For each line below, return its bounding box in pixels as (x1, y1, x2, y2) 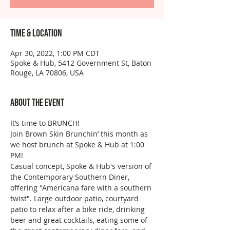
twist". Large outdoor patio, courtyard (10, 194, 141, 203)
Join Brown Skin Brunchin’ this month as (10, 129, 150, 139)
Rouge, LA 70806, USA (10, 68, 84, 78)
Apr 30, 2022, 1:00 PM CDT (10, 48, 100, 58)
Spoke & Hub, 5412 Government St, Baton (10, 58, 151, 68)
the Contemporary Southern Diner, (10, 172, 131, 182)
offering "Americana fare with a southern (10, 183, 154, 193)
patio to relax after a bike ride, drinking (10, 204, 147, 214)
